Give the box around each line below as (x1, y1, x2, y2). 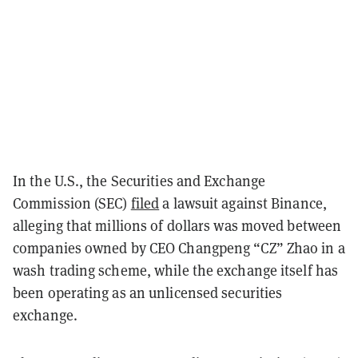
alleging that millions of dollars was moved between (13, 216, 342, 235)
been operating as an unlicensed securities (13, 283, 283, 302)
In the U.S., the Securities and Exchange (13, 171, 266, 190)
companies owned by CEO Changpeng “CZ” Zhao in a (13, 238, 345, 257)
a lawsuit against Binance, (159, 193, 327, 213)
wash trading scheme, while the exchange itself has (13, 261, 339, 280)
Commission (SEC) (13, 193, 131, 213)
